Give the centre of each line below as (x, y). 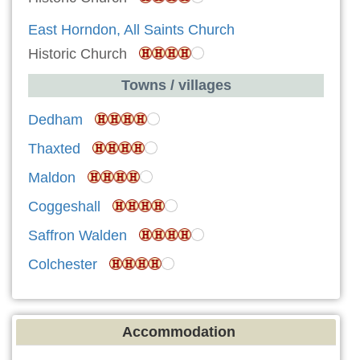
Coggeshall (64, 207)
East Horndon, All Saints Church (131, 30)
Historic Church (84, 54)
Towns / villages (176, 86)
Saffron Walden (78, 236)
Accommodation (178, 332)
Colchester (63, 265)
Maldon (52, 178)
